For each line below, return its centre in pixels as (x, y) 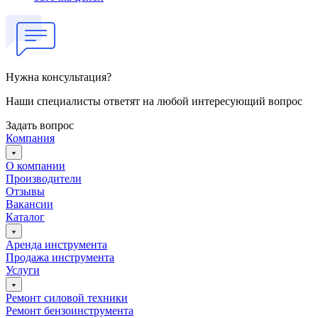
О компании (35, 165)
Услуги (23, 270)
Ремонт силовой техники (67, 297)
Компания (30, 138)
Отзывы (25, 191)
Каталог (25, 216)
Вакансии (29, 204)
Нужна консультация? (59, 77)
